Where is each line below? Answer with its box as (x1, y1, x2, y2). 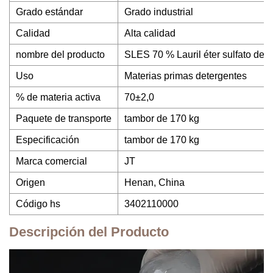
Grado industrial (124, 7, 193, 17)
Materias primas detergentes (124, 71, 247, 81)
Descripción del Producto (9, 224, 169, 239)
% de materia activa (16, 92, 101, 102)
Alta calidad (124, 28, 175, 38)
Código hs (16, 199, 60, 209)
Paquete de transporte (16, 113, 112, 124)
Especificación (16, 135, 79, 145)
